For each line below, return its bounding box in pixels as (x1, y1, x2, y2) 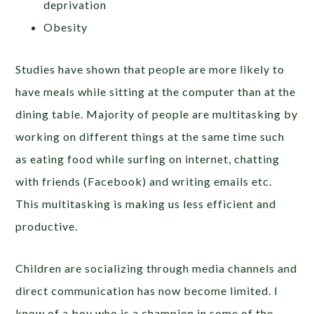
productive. (15, 219, 78, 233)
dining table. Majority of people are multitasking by (15, 107, 299, 121)
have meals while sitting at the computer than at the (15, 84, 296, 98)
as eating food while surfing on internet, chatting (15, 151, 280, 165)
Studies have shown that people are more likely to (15, 62, 285, 76)
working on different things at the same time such (15, 129, 285, 143)
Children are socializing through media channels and (15, 261, 298, 275)
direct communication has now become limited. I (15, 283, 279, 297)
